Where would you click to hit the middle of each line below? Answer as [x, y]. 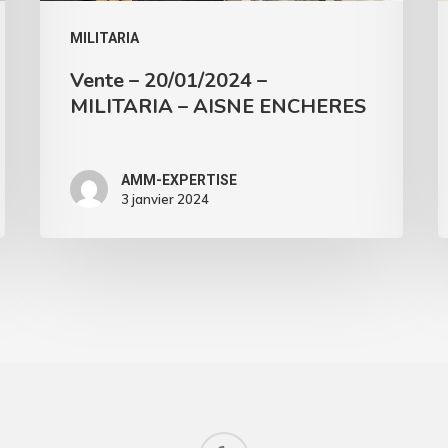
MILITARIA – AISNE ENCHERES [218, 107]
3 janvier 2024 [165, 199]
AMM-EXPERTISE [179, 180]
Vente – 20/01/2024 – [169, 81]
